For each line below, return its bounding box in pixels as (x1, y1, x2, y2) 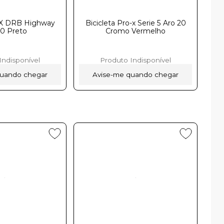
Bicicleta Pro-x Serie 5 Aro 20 (85, 18, 186, 27)
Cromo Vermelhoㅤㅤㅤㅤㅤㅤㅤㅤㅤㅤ (105, 26, 166, 35)
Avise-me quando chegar (92, 70, 179, 78)
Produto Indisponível (100, 55, 171, 64)
